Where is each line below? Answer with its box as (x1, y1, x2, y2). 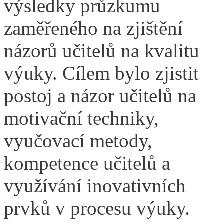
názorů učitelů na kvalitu (4, 40, 199, 62)
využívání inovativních (4, 175, 186, 197)
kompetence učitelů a (4, 152, 170, 174)
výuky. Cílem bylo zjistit (4, 62, 199, 84)
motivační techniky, (4, 107, 159, 129)
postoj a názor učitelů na (4, 85, 196, 107)
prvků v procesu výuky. (4, 197, 190, 219)
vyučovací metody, (4, 130, 152, 152)
